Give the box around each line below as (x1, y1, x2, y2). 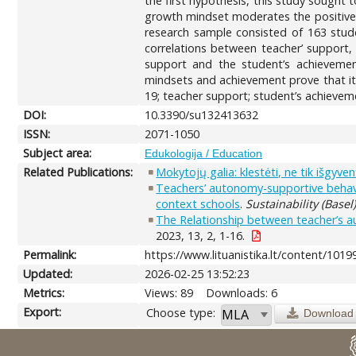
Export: (23, 304, 62, 319)
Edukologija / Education (145, 146, 263, 160)
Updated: (23, 265, 73, 281)
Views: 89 (145, 284, 194, 300)
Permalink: (23, 246, 77, 262)
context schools (156, 195, 241, 211)
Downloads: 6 (206, 284, 278, 300)
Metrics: (23, 284, 65, 300)
